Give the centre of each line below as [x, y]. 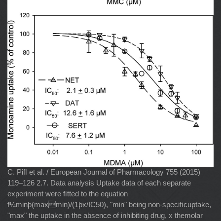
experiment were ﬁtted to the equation [68, 193]
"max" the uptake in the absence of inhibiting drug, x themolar [105, 215]
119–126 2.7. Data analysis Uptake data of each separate [99, 183]
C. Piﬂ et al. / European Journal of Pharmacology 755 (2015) [104, 172]
